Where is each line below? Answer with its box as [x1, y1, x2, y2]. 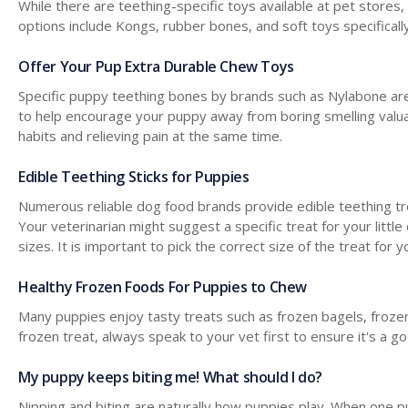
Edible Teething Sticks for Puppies [18, 166, 250, 187]
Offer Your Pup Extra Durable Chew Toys [18, 56, 294, 76]
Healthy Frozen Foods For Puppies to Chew [18, 276, 307, 297]
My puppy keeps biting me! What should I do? [18, 366, 322, 387]
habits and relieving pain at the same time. [18, 126, 282, 145]
